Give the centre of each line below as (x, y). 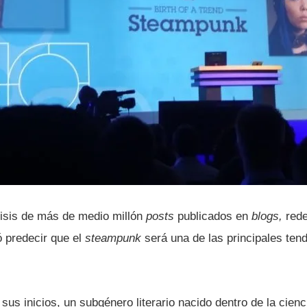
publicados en (213, 216)
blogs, (267, 216)
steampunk (113, 238)
